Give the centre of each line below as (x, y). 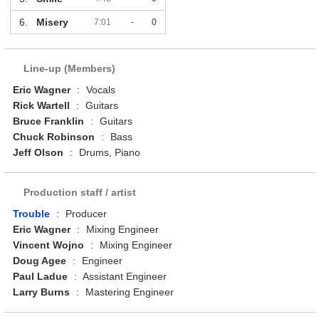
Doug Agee (40, 261)
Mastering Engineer (129, 292)
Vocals (100, 90)
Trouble (32, 214)
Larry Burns (42, 292)
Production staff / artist (80, 193)
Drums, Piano (109, 153)
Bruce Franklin (49, 121)
